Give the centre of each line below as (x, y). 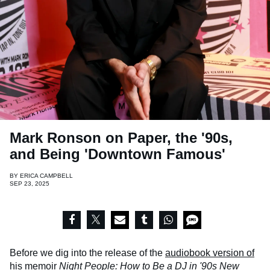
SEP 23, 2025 (30, 184)
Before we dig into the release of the (87, 253)
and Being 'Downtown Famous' (118, 154)
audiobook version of (210, 253)
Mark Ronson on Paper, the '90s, (121, 138)
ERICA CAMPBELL (46, 176)
